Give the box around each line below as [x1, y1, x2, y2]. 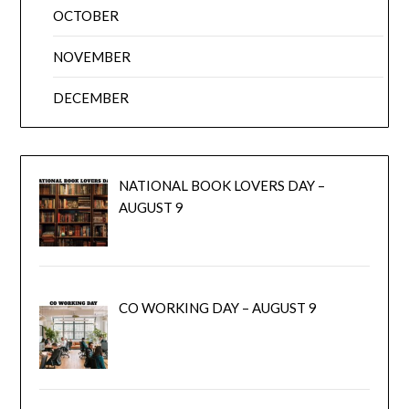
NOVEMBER [53, 47, 131, 65]
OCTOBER [53, 6, 120, 24]
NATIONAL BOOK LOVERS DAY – [118, 176, 325, 194]
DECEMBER [53, 89, 130, 106]
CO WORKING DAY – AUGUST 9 [118, 299, 317, 316]
